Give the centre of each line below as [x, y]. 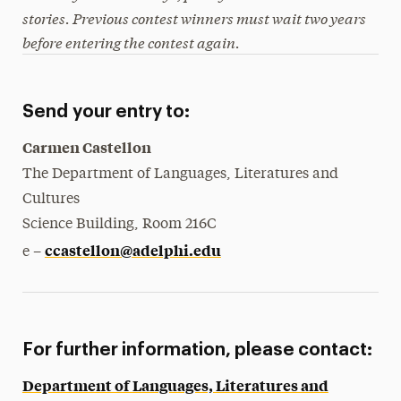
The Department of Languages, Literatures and [180, 175]
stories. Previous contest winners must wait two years [194, 17]
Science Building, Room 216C [119, 225]
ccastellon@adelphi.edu [132, 250]
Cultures [51, 200]
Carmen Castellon [86, 147]
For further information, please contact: [197, 350]
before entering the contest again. [131, 42]
